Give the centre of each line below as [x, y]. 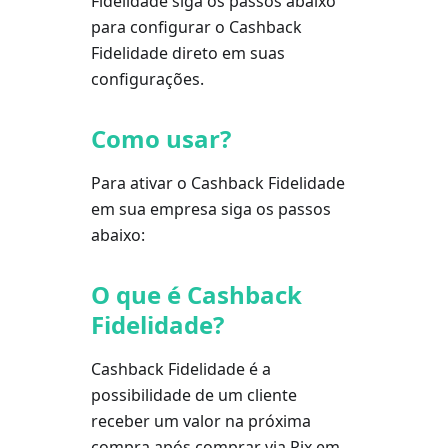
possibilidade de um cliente [193, 395]
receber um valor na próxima [200, 421]
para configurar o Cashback [196, 27]
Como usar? [160, 138]
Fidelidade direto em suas [187, 53]
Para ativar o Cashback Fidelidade [217, 183]
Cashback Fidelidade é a [180, 369]
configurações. [147, 79]
